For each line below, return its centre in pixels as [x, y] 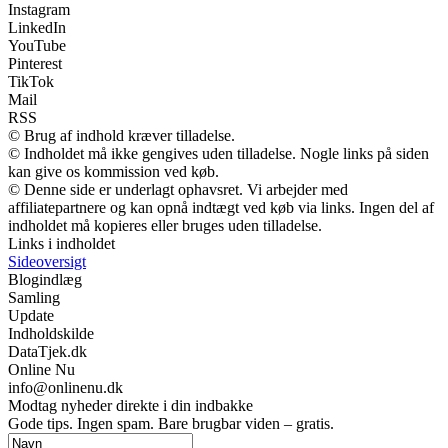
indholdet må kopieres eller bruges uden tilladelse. [165, 226]
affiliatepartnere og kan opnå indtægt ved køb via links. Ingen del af [221, 208]
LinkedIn [37, 28]
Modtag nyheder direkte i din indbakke [130, 406]
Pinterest [35, 64]
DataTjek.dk [47, 352]
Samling [34, 298]
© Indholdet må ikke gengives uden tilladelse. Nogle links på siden [218, 154]
